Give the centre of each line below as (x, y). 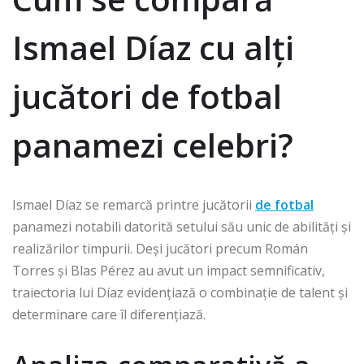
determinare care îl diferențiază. (109, 315)
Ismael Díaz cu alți (153, 48)
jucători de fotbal (147, 97)
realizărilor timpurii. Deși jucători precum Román (160, 249)
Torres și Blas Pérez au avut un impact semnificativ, (169, 271)
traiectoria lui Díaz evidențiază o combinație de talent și (180, 293)
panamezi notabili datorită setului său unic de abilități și (182, 227)
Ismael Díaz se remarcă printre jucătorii (134, 205)
